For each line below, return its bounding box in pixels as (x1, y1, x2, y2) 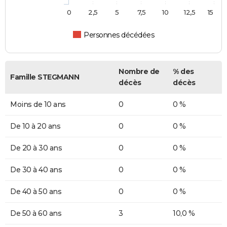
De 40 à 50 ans (10, 187, 61, 197)
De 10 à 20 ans (10, 122, 60, 131)
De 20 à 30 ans (10, 143, 62, 153)
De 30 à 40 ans (10, 165, 62, 175)
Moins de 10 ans (10, 100, 66, 109)
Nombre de (119, 67, 160, 77)
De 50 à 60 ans (10, 209, 61, 218)
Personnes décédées (84, 30, 155, 40)
